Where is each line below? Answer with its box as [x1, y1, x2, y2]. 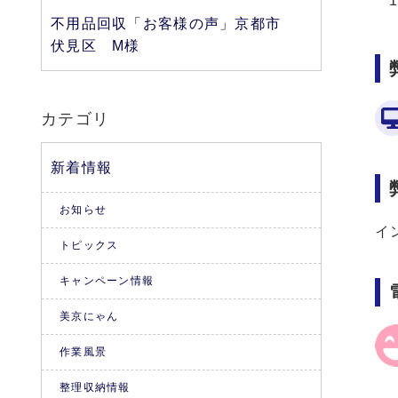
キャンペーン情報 [60, 275, 155, 287]
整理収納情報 [60, 381, 131, 394]
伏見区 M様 [51, 38, 140, 53]
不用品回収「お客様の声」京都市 [51, 16, 282, 31]
